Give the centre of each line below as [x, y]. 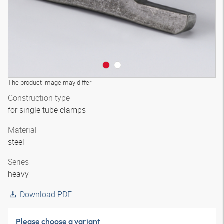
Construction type [39, 98]
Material [22, 130]
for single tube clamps [48, 110]
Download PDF [46, 194]
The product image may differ [50, 82]
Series [18, 162]
